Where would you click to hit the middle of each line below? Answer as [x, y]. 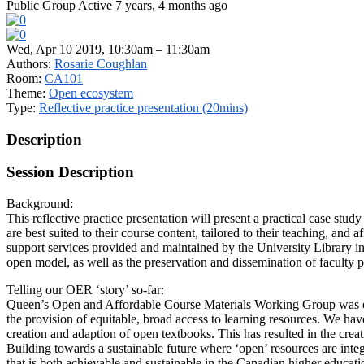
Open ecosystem [91, 93]
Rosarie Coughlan [101, 63]
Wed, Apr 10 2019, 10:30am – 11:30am [108, 49]
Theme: [28, 93]
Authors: [30, 63]
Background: [40, 203]
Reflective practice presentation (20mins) [143, 107]
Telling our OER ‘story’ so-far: [85, 289]
